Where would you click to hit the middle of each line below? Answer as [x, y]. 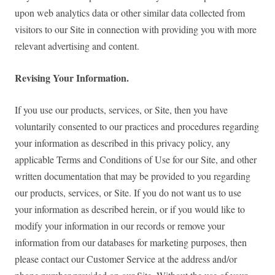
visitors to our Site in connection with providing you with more [136, 29]
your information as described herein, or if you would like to [130, 209]
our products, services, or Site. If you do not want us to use [128, 193]
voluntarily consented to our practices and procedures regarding [137, 126]
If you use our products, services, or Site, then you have [121, 110]
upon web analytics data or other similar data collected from [130, 13]
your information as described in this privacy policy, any [122, 143]
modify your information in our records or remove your [120, 226]
